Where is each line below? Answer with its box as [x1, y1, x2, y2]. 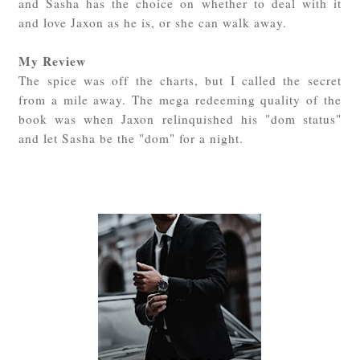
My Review [18, 51, 87, 70]
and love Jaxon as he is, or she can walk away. [18, 14, 292, 31]
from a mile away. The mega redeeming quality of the [18, 91, 342, 108]
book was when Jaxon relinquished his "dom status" [18, 110, 342, 127]
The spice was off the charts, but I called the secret [18, 72, 342, 88]
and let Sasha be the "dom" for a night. [18, 129, 249, 146]
